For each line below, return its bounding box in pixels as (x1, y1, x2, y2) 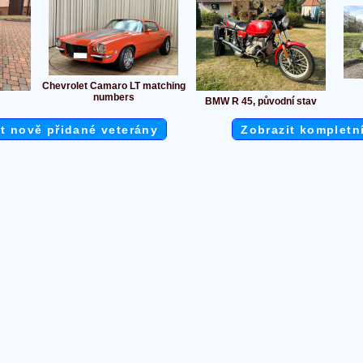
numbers (92, 92, 135, 104)
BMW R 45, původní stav (205, 96, 317, 108)
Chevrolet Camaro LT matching (41, 80, 186, 92)
